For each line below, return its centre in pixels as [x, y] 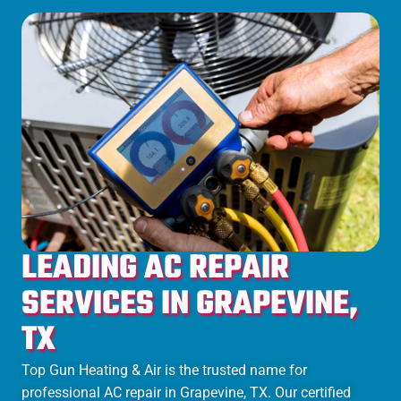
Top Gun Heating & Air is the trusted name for [164, 370]
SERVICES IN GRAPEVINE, [190, 304]
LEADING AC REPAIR [155, 269]
